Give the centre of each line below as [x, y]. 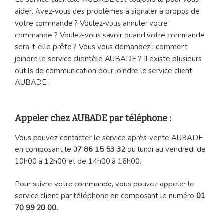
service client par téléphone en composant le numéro [106, 196]
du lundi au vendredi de [166, 149]
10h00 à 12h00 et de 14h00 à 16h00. [78, 161]
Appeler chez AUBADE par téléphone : [93, 119]
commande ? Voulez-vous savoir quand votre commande [110, 35]
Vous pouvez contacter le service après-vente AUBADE [109, 137]
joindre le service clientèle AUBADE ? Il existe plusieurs [108, 58]
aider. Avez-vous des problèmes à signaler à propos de [107, 11]
